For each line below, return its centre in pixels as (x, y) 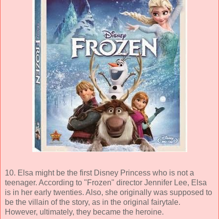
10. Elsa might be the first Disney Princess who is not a (99, 173)
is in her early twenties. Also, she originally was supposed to (109, 192)
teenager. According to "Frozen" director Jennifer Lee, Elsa (106, 182)
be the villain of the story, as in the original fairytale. (93, 202)
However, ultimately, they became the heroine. (84, 212)
